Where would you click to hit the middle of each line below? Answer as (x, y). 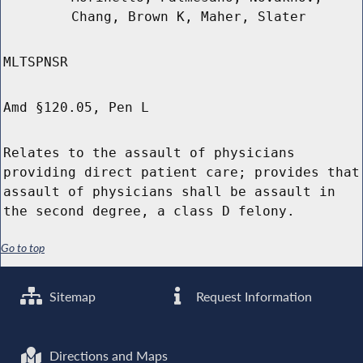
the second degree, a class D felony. (149, 211)
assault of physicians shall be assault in (169, 192)
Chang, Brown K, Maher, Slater (189, 17)
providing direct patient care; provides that (181, 173)
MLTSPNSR (36, 62)
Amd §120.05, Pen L (76, 108)
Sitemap (71, 296)
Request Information (253, 296)
